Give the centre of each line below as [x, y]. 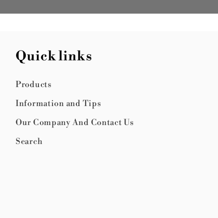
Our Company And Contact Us [75, 122]
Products [34, 84]
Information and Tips [58, 103]
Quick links [54, 56]
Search [29, 141]
